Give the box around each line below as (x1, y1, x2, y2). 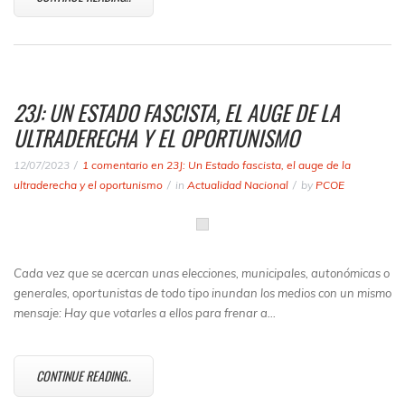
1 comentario (82, 158, 148, 172)
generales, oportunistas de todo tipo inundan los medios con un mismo (14, 286, 391, 300)
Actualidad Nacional (187, 178, 288, 192)
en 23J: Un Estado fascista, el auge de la (148, 158, 351, 172)
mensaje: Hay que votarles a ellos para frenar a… (14, 306, 276, 320)
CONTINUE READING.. (36, 366, 131, 385)
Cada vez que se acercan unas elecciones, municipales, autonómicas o (14, 266, 390, 280)
